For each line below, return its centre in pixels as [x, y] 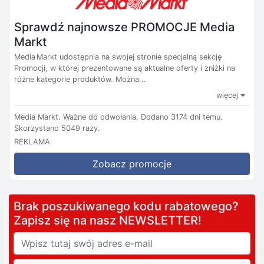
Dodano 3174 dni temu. [182, 117]
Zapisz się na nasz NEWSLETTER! [108, 221]
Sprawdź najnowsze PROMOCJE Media [124, 27]
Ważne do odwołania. [101, 117]
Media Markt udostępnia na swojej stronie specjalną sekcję [118, 57]
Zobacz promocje [132, 164]
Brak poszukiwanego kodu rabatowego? [131, 207]
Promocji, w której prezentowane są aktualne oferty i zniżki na [125, 68]
